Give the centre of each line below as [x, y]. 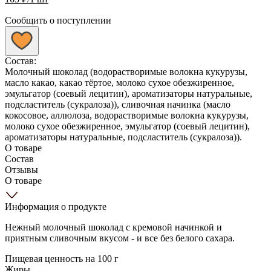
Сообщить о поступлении [58, 20]
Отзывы [21, 169]
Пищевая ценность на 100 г [62, 258]
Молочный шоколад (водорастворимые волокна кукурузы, [126, 71]
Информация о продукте [56, 206]
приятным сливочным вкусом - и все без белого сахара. [120, 238]
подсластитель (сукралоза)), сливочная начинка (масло [118, 104]
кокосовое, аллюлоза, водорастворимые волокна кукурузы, [127, 115]
